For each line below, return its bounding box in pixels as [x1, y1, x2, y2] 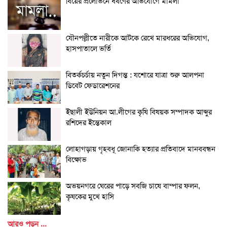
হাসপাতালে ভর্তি [66, 44, 111, 54]
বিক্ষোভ [66, 155, 87, 165]
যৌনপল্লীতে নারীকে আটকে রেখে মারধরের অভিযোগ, [66, 33, 209, 44]
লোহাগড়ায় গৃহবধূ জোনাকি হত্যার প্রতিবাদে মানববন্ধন [66, 144, 215, 155]
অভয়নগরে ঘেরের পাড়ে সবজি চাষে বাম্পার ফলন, [66, 181, 200, 192]
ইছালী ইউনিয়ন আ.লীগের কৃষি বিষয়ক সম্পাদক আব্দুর [66, 107, 212, 118]
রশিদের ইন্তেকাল [66, 118, 111, 128]
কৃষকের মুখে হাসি [66, 192, 114, 202]
